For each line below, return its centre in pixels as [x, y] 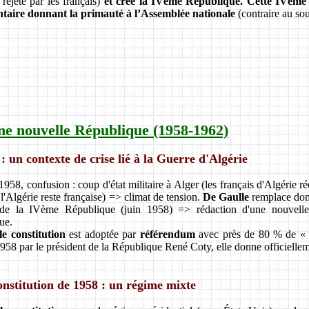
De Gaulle [226, 197]
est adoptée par [102, 234]
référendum [167, 234]
